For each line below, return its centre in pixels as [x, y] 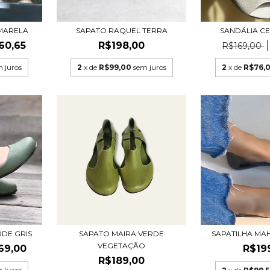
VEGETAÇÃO [122, 246]
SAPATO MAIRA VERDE [122, 234]
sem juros [149, 67]
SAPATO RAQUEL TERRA [121, 30]
